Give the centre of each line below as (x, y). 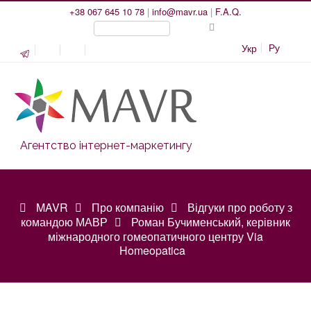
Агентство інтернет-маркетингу (106, 145)
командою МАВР (64, 222)
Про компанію (127, 207)
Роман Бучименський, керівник (211, 222)
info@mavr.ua (180, 11)
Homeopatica (152, 250)
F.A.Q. (228, 11)
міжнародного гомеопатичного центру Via (155, 236)
